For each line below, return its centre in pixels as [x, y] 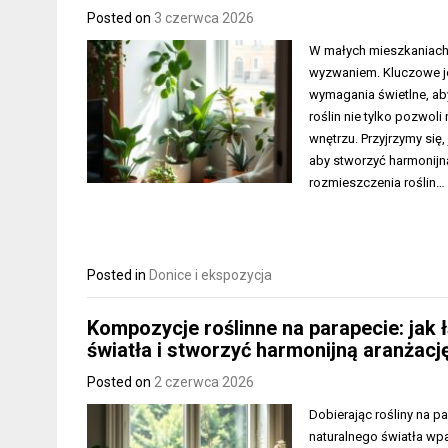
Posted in [118, 274]
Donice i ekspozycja [210, 274]
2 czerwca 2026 [204, 382]
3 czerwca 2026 [204, 17]
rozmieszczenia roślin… [377, 182]
